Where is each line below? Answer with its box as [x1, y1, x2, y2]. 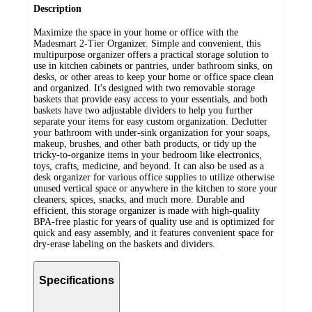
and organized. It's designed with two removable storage [33, 83, 255, 94]
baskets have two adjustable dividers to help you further [33, 105, 253, 116]
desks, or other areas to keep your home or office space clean [33, 72, 274, 83]
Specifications [39, 274, 114, 286]
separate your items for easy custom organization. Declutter [33, 116, 267, 127]
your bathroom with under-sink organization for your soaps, [33, 127, 270, 139]
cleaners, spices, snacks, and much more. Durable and [33, 194, 244, 205]
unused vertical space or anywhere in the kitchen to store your [33, 183, 277, 194]
